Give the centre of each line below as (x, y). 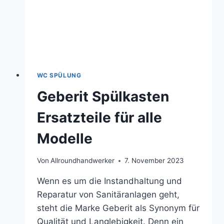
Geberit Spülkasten (103, 96)
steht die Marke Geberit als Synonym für (118, 208)
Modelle (64, 138)
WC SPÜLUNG (59, 75)
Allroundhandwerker (82, 161)
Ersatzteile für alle (99, 117)
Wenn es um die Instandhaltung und (109, 181)
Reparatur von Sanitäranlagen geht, (108, 195)
